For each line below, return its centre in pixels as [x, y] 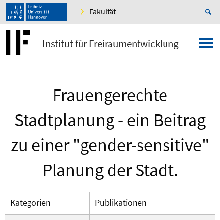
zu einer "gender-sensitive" [110, 145]
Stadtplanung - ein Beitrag [110, 120]
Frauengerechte [110, 95]
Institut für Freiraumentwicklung [111, 44]
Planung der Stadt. [110, 170]
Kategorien [30, 203]
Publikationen [121, 203]
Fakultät [103, 12]
